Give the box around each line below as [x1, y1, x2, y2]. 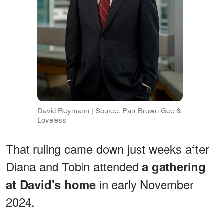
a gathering [138, 158, 206, 175]
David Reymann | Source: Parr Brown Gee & [37, 105, 181, 115]
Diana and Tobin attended [6, 157, 138, 175]
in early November [96, 175, 193, 192]
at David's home [6, 175, 96, 192]
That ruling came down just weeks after [6, 139, 209, 157]
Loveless [37, 114, 66, 125]
